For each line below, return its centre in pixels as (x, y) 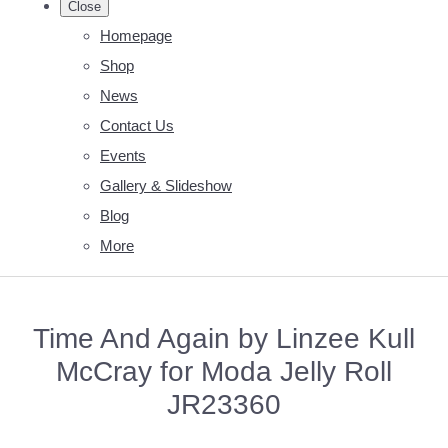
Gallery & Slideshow (166, 185)
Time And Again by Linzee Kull (224, 337)
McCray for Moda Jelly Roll (224, 370)
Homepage (136, 35)
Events (123, 155)
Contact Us (137, 125)
